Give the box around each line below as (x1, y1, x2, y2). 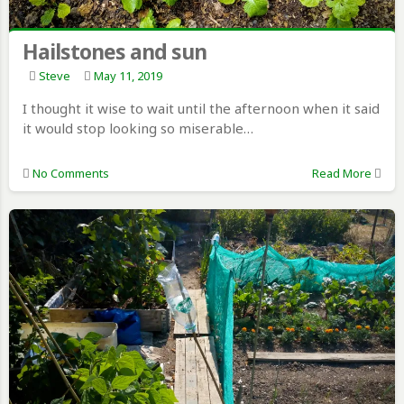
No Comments (32, 165, 109, 182)
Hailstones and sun (23, 37, 207, 67)
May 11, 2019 (94, 68, 162, 85)
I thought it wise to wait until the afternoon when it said (23, 99, 380, 118)
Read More (311, 165, 372, 182)
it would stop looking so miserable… (23, 119, 253, 138)
